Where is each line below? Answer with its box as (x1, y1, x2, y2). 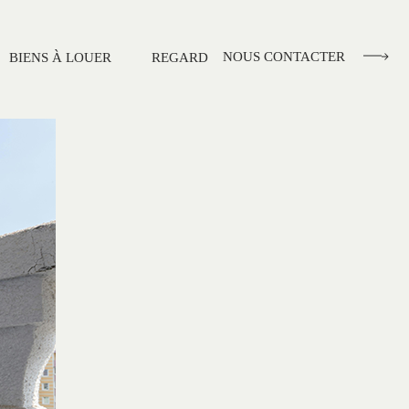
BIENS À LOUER (9, 50, 111, 65)
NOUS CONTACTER (223, 49, 345, 64)
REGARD (152, 50, 208, 65)
